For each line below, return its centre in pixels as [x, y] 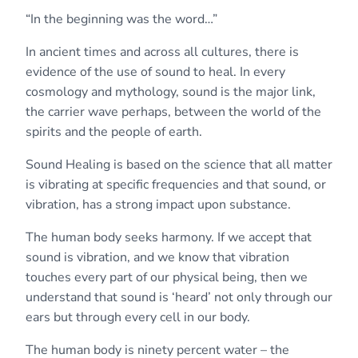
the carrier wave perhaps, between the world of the [173, 111]
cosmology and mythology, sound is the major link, [171, 91]
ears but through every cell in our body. [138, 317]
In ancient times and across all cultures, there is [162, 52]
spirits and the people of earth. [114, 131]
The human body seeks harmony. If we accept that [169, 237]
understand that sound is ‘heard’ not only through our [179, 297]
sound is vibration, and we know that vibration [157, 257]
